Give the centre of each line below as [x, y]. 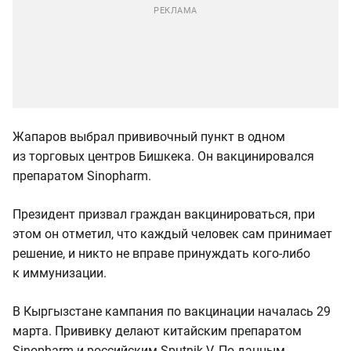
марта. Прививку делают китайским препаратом [157, 331]
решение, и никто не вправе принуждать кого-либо [161, 253]
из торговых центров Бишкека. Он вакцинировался [163, 156]
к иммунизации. [60, 273]
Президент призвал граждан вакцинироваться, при [164, 214]
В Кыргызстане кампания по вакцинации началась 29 [172, 311]
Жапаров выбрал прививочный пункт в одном [149, 137]
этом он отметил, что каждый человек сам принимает [172, 234]
